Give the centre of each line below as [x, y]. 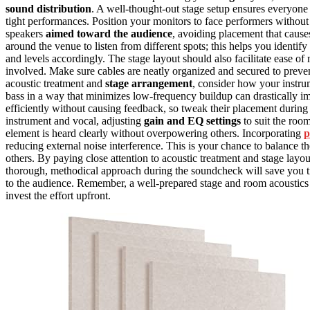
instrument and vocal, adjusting [75, 121]
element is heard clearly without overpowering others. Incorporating [155, 134]
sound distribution [48, 9]
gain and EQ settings [192, 121]
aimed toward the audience [109, 34]
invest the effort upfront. [58, 196]
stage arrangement [149, 84]
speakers [26, 34]
